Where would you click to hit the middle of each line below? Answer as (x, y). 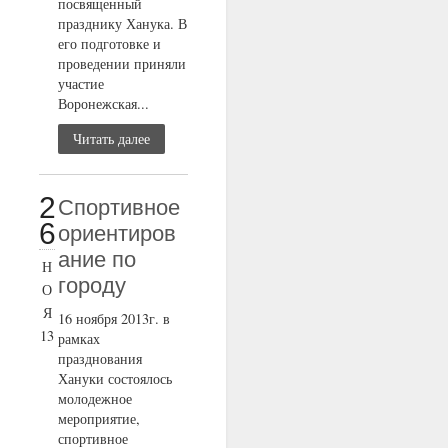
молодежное (95, 399)
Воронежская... (104, 104)
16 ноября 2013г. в (114, 319)
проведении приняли (122, 64)
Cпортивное (119, 208)
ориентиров (117, 234)
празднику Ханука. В (123, 24)
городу (92, 286)
